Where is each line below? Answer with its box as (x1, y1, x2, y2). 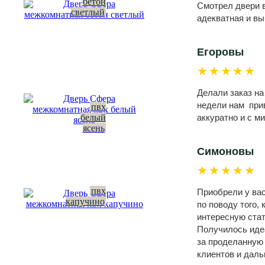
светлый (70, 7, 105, 17)
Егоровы (197, 46, 244, 59)
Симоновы (197, 146, 254, 158)
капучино (65, 196, 105, 206)
